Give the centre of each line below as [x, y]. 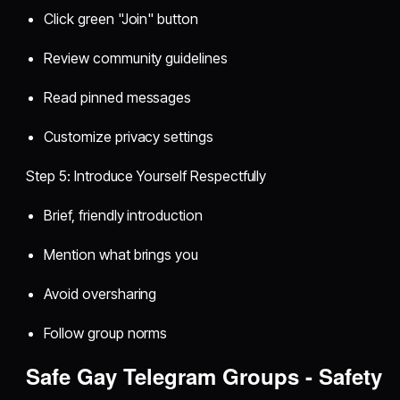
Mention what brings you [121, 254]
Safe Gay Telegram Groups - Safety [204, 375]
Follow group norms [106, 333]
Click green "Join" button [121, 18]
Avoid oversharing [100, 293]
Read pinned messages [118, 97]
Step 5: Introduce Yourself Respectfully [146, 175]
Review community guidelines [136, 58]
